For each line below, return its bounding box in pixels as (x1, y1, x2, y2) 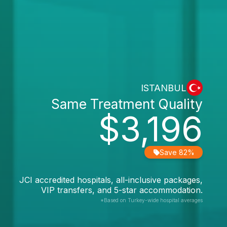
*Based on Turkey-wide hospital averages (100, 197, 203, 203)
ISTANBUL (141, 82, 186, 93)
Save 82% (160, 148, 195, 157)
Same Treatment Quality (51, 96, 203, 112)
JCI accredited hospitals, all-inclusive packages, (19, 175, 203, 185)
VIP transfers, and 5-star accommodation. (41, 185, 203, 195)
